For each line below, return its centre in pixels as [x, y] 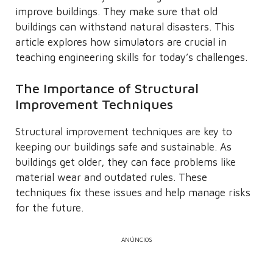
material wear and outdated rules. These [111, 177]
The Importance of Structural [107, 88]
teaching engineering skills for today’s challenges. [131, 57]
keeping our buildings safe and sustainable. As [123, 147]
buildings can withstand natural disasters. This [125, 27]
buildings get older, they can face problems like [126, 162]
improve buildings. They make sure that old [116, 11]
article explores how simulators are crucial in [121, 42]
